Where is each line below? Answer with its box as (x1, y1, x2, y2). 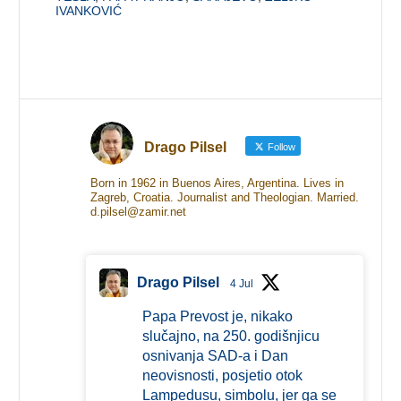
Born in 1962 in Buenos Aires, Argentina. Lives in (90, 176, 344, 191)
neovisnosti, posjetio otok (141, 368, 303, 384)
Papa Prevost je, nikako (141, 309, 293, 325)
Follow (264, 141, 295, 153)
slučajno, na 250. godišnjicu (141, 328, 320, 345)
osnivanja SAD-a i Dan (141, 348, 288, 364)
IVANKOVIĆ (55, 4, 123, 19)
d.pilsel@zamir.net (90, 205, 186, 219)
